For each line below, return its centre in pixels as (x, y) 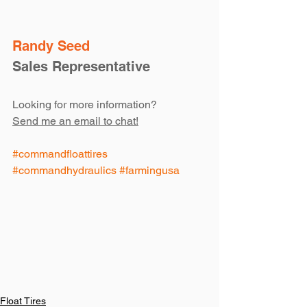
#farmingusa (149, 170)
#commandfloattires (60, 154)
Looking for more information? (85, 105)
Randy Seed (51, 46)
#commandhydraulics (64, 170)
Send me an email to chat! (75, 121)
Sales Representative (81, 66)
